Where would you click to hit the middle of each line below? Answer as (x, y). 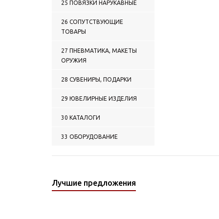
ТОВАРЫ (74, 32)
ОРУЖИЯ (74, 60)
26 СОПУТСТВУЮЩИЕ (92, 22)
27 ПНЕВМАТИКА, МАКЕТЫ (99, 51)
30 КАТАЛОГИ (81, 118)
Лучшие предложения (94, 183)
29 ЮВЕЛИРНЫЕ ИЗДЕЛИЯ (99, 99)
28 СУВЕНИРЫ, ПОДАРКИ (96, 79)
